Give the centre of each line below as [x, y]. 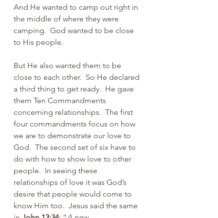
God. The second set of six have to [76, 147]
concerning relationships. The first [74, 112]
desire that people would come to [74, 194]
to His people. [38, 42]
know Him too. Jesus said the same [77, 206]
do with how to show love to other [73, 159]
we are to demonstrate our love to [73, 136]
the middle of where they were [67, 19]
